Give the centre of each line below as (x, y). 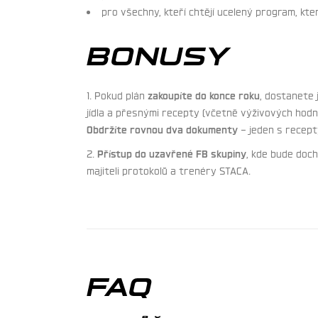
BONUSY (158, 52)
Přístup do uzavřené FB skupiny (172, 152)
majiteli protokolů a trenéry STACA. (169, 169)
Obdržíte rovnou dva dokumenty (162, 128)
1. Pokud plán (117, 94)
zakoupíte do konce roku (204, 94)
